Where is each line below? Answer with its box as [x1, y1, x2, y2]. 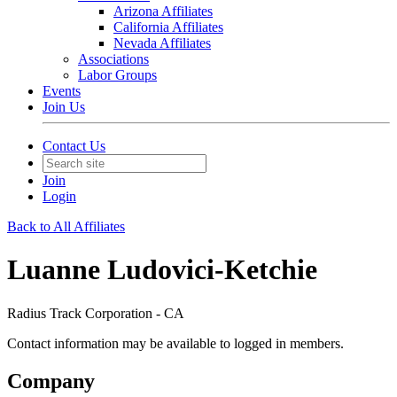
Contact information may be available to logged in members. [7, 335, 344, 351]
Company [7, 369, 95, 393]
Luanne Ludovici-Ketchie [7, 253, 317, 286]
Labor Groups [78, 67, 157, 82]
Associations [78, 51, 149, 66]
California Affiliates [113, 19, 223, 35]
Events [43, 83, 81, 98]
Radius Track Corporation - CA [7, 305, 184, 321]
